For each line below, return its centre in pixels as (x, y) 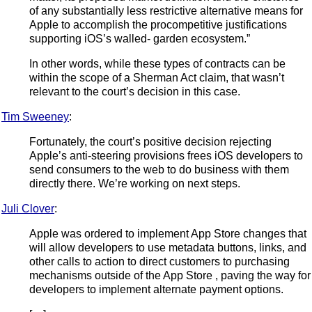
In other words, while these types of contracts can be (157, 63)
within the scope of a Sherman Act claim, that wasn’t (157, 77)
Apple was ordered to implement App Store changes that (168, 233)
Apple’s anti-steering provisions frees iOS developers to (166, 155)
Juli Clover (28, 208)
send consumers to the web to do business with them (159, 169)
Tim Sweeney (35, 116)
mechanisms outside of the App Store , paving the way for (170, 275)
